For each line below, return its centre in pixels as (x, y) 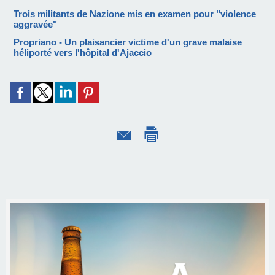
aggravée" (35, 24)
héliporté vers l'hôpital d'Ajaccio (83, 52)
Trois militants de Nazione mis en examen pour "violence (135, 14)
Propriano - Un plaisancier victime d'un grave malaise (128, 42)
